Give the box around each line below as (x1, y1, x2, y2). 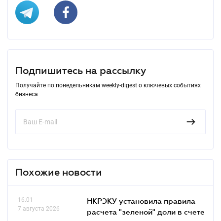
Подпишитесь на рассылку (15, 65, 146, 76)
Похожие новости (15, 166, 102, 178)
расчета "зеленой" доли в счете (87, 207, 205, 216)
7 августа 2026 (18, 205, 60, 212)
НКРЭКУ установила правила (87, 196, 195, 205)
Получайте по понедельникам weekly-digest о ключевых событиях (15, 81, 201, 89)
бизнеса (15, 90, 38, 98)
